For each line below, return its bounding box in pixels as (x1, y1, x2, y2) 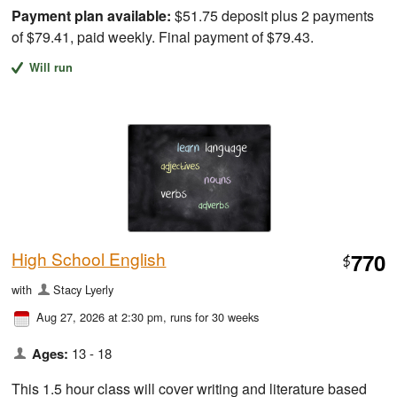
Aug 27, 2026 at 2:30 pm (36, 308, 164, 326)
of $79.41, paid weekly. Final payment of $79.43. (12, 27, 315, 48)
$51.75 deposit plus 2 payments (171, 5, 375, 27)
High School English (12, 246, 167, 271)
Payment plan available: (12, 5, 172, 27)
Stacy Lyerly (52, 281, 113, 299)
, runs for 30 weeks (163, 308, 260, 326)
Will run (28, 59, 73, 76)
